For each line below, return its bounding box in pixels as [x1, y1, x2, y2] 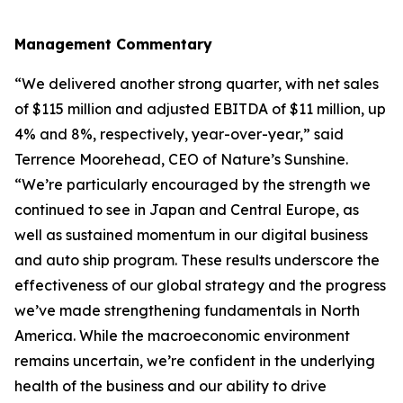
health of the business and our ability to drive [14, 377, 327, 395]
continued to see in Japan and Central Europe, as [14, 201, 359, 219]
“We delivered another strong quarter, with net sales [14, 75, 379, 93]
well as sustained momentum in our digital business [14, 226, 368, 244]
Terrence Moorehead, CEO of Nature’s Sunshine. [14, 150, 348, 168]
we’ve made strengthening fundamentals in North [14, 301, 360, 319]
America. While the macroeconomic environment [14, 327, 350, 345]
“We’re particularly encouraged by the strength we [14, 175, 371, 193]
